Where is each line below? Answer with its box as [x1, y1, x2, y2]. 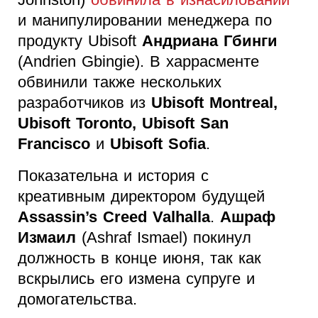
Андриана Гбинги [142, 31, 278, 50]
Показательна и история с [18, 166, 209, 185]
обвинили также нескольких [18, 72, 221, 91]
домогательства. [18, 290, 137, 308]
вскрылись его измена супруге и [18, 269, 255, 287]
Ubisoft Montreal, [151, 93, 278, 111]
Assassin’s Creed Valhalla [18, 207, 210, 226]
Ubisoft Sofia [110, 134, 206, 153]
